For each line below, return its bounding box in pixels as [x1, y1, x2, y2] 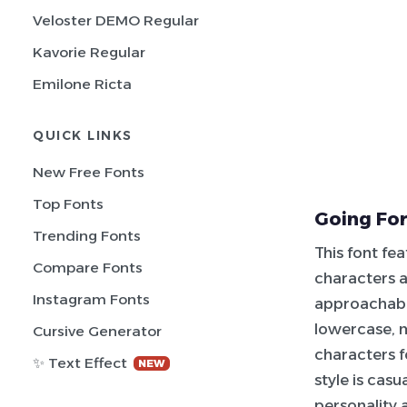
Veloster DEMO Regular [33, 12, 199, 29]
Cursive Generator [33, 323, 162, 340]
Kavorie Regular [33, 44, 145, 61]
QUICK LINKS [33, 128, 133, 143]
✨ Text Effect [33, 354, 131, 372]
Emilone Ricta [33, 75, 132, 93]
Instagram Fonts [33, 291, 150, 308]
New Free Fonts [33, 164, 144, 181]
